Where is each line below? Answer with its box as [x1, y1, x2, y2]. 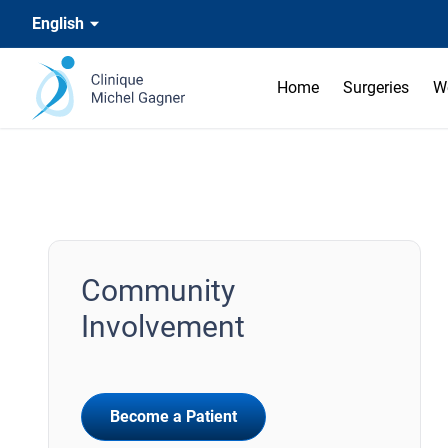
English [32, 14, 84, 33]
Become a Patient [110, 407, 237, 426]
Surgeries [342, 78, 409, 97]
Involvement [81, 309, 245, 344]
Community [81, 273, 235, 308]
